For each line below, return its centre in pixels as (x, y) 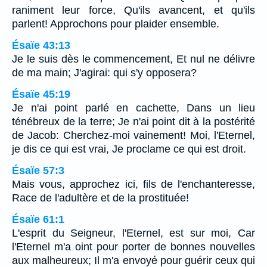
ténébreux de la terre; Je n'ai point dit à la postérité (133, 121)
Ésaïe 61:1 (38, 219)
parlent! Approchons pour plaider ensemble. (116, 24)
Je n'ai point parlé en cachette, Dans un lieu (133, 108)
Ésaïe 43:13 (41, 45)
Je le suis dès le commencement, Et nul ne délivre (133, 59)
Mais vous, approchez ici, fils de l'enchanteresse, (133, 184)
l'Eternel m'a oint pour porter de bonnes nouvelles (133, 246)
